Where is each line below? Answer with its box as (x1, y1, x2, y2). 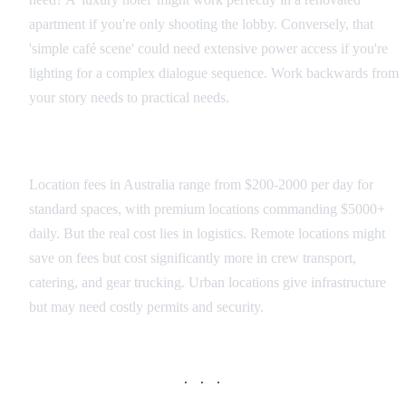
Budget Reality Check (29, 140, 174, 158)
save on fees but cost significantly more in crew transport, (29, 250, 356, 266)
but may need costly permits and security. (29, 299, 264, 315)
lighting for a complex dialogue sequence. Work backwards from (29, 65, 399, 82)
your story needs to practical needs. (29, 90, 229, 106)
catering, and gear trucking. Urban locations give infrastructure (29, 275, 386, 291)
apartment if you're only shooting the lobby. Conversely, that (29, 16, 373, 33)
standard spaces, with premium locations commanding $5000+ (29, 201, 385, 217)
